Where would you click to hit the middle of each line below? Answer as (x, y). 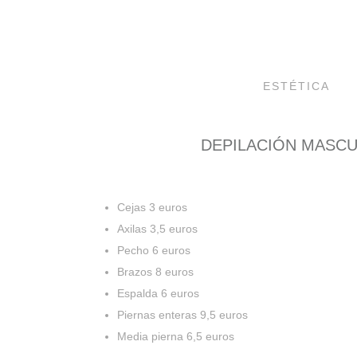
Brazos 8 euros (155, 271)
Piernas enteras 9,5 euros (182, 314)
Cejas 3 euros (152, 207)
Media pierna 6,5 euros (176, 336)
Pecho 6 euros (154, 250)
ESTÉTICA (296, 86)
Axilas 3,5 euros (157, 228)
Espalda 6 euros (158, 293)
